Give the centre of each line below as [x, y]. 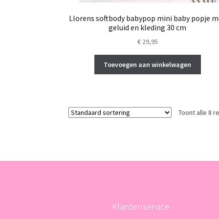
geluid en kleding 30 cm [148, 27]
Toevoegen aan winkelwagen [148, 64]
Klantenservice [141, 207]
